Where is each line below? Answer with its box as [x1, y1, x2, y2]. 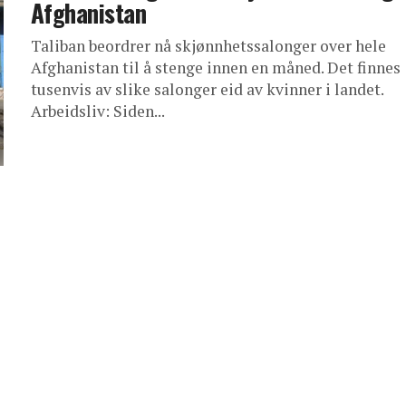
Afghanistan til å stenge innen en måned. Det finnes [31, 57, 401, 78]
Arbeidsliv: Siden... [31, 101, 165, 121]
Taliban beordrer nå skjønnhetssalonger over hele [31, 35, 386, 56]
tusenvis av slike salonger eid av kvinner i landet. [31, 79, 383, 100]
